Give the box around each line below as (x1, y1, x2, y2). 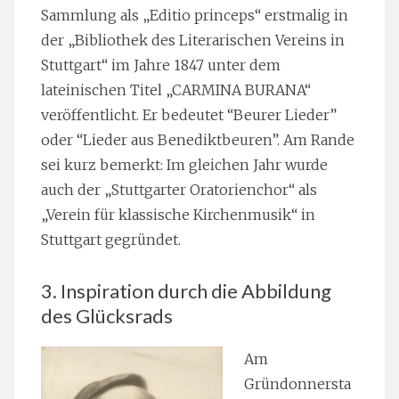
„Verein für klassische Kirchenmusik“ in (41, 205, 315, 224)
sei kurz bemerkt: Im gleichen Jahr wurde (41, 155, 328, 174)
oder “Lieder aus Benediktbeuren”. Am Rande (41, 130, 354, 149)
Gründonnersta (244, 374, 351, 393)
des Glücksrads (41, 303, 173, 328)
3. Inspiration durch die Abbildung (41, 278, 331, 303)
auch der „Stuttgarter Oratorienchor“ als (41, 180, 317, 199)
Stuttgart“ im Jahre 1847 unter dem (41, 55, 281, 74)
